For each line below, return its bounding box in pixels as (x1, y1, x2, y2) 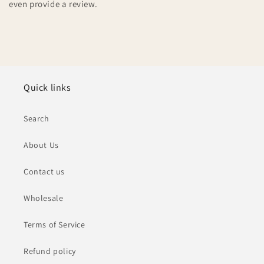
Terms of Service (24, 219, 85, 230)
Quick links (24, 81, 71, 94)
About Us (24, 140, 59, 151)
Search (24, 113, 49, 124)
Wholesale (24, 193, 64, 204)
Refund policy (24, 246, 76, 257)
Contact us (24, 166, 65, 177)
